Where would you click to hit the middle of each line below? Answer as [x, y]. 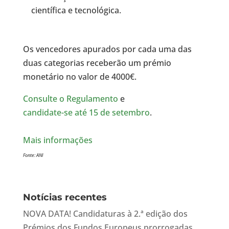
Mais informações [59, 140]
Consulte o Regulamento [70, 99]
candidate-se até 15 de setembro [86, 113]
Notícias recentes [65, 198]
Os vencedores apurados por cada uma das [107, 49]
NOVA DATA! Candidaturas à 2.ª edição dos [105, 214]
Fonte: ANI [33, 155]
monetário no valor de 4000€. [79, 77]
